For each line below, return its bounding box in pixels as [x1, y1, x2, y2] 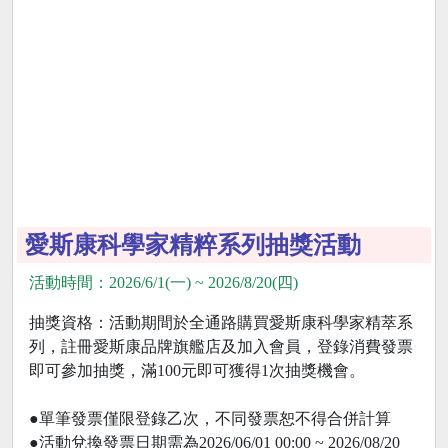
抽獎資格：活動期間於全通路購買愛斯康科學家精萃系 [29, 314, 413, 332]
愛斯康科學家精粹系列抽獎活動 [25, 232, 361, 259]
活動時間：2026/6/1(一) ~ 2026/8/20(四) [29, 274, 298, 292]
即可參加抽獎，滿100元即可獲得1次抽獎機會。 [29, 362, 365, 380]
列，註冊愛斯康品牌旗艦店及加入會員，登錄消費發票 [29, 338, 413, 356]
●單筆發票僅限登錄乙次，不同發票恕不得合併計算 [29, 410, 391, 428]
